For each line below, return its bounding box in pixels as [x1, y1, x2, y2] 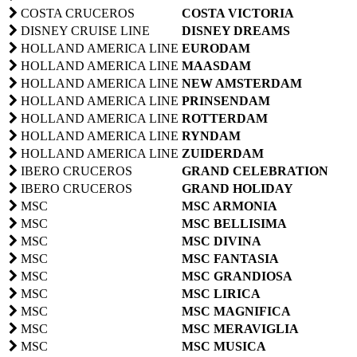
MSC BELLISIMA [182, 216, 287, 230]
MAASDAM [182, 58, 251, 73]
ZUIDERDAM [182, 146, 264, 160]
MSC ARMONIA [182, 198, 277, 213]
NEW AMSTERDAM [182, 76, 302, 90]
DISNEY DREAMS [182, 23, 290, 37]
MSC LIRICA [182, 286, 261, 300]
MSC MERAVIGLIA [182, 321, 299, 335]
